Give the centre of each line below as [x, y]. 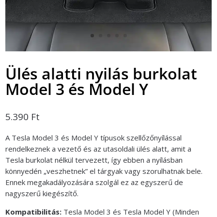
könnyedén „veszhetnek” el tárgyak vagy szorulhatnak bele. [104, 171]
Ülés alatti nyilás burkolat [101, 73]
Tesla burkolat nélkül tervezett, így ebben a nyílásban [94, 160]
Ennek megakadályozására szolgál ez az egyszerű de [94, 182]
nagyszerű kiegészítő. [42, 193]
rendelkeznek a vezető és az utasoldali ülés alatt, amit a [99, 148]
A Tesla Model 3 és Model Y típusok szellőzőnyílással [94, 137]
